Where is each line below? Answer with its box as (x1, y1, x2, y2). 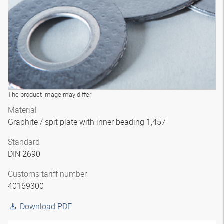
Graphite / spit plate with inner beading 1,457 (8, 116, 168, 127)
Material (8, 104, 37, 115)
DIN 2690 (8, 148, 42, 159)
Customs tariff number (8, 168, 87, 179)
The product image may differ (8, 90, 91, 99)
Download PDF (20, 201, 72, 212)
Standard (8, 136, 40, 147)
